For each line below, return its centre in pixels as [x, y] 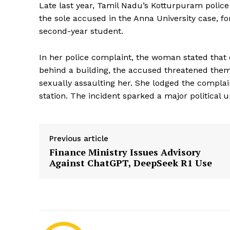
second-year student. [81, 31]
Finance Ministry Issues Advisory [125, 152]
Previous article [79, 139]
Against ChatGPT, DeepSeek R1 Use [131, 163]
